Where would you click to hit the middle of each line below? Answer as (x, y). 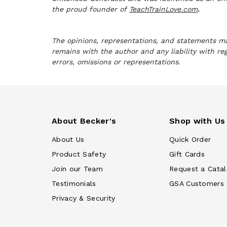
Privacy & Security (84, 198)
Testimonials (74, 183)
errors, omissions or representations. (117, 62)
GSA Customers (197, 183)
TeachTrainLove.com (163, 9)
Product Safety (79, 154)
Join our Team (77, 169)
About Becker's (84, 121)
